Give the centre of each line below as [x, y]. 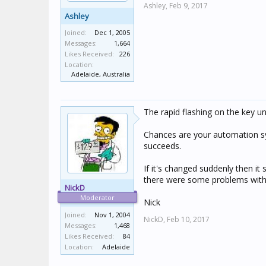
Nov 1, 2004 [112, 215]
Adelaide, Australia [101, 74]
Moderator [97, 197]
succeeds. [162, 146]
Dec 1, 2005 [112, 32]
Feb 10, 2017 [188, 219]
